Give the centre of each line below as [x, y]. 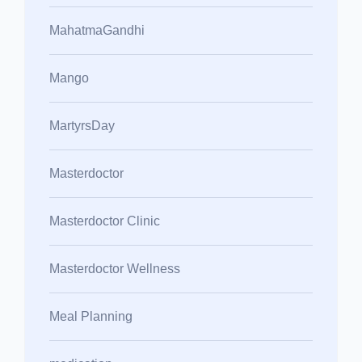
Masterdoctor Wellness [115, 268]
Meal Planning [91, 316]
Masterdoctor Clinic [105, 221]
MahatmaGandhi [97, 30]
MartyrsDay [82, 125]
